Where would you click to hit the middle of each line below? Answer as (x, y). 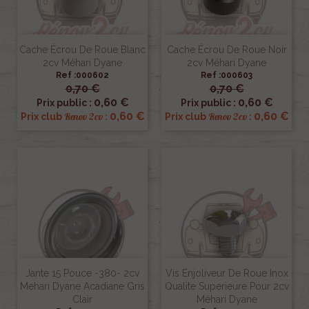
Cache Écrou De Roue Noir (227, 50)
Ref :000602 (82, 76)
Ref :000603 (227, 76)
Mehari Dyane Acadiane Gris (82, 287)
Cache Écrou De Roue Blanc (82, 50)
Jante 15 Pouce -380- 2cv (82, 273)
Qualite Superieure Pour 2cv (227, 287)
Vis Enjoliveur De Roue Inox (227, 273)
